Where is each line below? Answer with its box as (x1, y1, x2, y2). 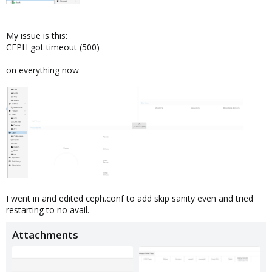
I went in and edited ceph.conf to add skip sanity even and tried (6, 192, 253, 204)
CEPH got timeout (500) (6, 41, 100, 53)
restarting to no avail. (6, 203, 89, 216)
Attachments (12, 227, 78, 242)
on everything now (6, 64, 79, 76)
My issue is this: (6, 29, 67, 41)
